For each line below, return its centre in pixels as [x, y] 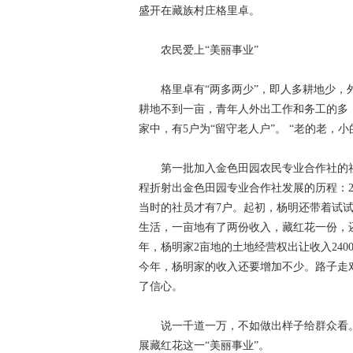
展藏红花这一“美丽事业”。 [204, 346]
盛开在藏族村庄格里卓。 [199, 11]
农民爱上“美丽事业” [210, 50]
